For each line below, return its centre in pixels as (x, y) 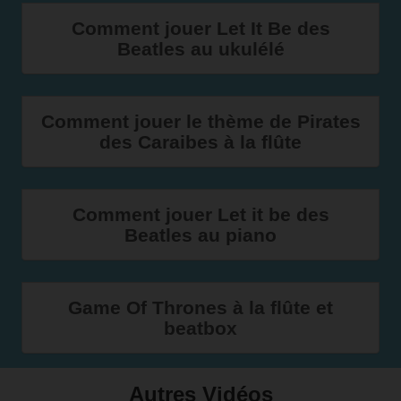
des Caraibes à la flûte (200, 142)
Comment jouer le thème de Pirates (200, 121)
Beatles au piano (200, 235)
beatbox (200, 328)
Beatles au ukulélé (200, 49)
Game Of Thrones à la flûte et (200, 307)
